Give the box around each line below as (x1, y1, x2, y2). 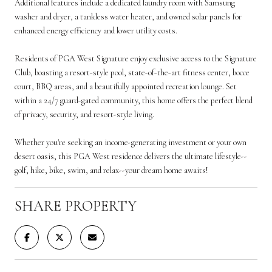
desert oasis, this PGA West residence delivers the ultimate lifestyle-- (15, 151, 247, 161)
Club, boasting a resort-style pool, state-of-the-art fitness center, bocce (15, 67, 250, 78)
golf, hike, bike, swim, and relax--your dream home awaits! (15, 165, 208, 175)
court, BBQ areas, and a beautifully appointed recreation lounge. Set (15, 81, 237, 92)
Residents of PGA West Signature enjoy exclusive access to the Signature (15, 53, 257, 64)
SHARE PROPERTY (15, 197, 137, 215)
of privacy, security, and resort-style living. (15, 109, 154, 120)
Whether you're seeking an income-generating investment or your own (15, 137, 246, 148)
